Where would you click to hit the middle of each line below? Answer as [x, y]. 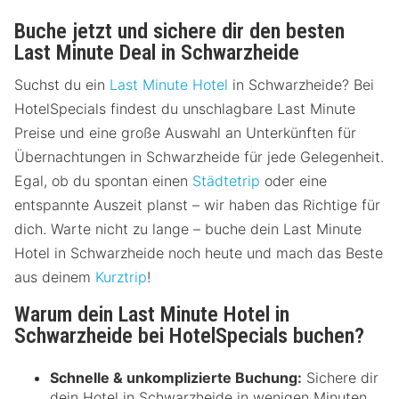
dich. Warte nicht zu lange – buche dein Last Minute [188, 229]
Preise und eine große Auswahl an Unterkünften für [185, 133]
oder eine [293, 181]
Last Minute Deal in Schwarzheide [157, 53]
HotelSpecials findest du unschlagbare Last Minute [185, 109]
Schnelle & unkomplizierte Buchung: [176, 378]
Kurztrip [121, 277]
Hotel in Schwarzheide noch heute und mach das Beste [199, 253]
